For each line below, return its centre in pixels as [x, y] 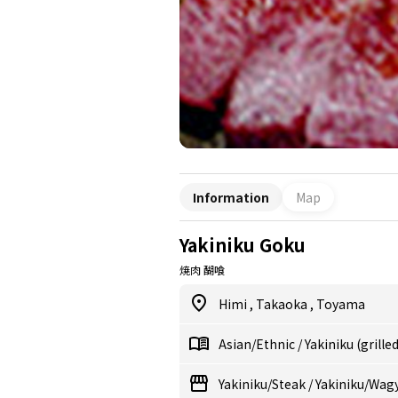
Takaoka [283, 304]
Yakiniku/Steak [263, 384]
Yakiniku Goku [243, 245]
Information [231, 197]
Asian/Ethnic [258, 344]
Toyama [341, 304]
